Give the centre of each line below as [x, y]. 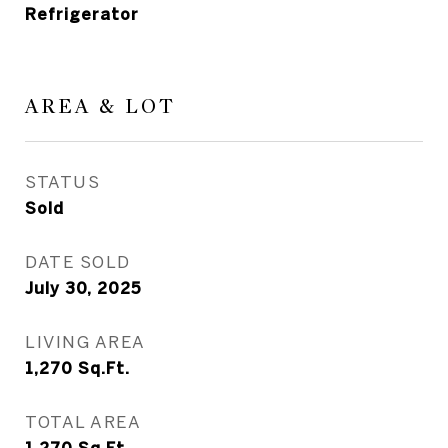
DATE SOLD [78, 261]
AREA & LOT [100, 106]
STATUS [62, 181]
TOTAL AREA [83, 421]
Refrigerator [82, 14]
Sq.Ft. [104, 368]
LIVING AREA [85, 341]
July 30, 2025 [83, 288]
